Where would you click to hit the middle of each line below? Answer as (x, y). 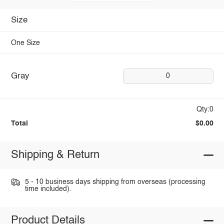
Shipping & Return (55, 155)
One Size (25, 43)
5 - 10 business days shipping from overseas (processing (115, 182)
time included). (48, 189)
